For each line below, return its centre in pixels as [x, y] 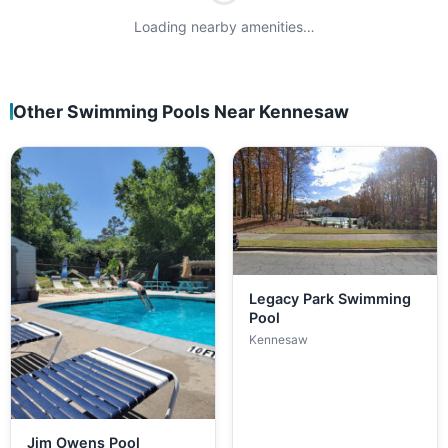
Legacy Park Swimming [330, 298]
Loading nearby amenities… [224, 27]
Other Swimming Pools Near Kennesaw [181, 112]
